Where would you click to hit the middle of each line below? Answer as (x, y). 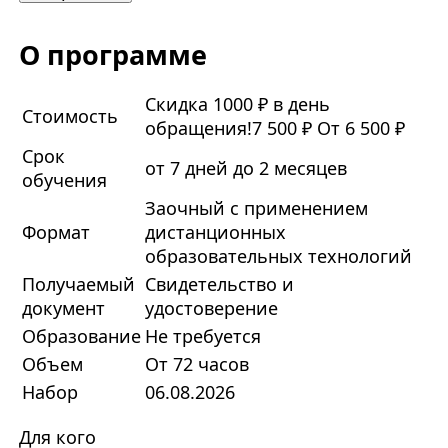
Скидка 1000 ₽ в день (237, 104)
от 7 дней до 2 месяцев (245, 168)
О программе (112, 54)
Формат (55, 232)
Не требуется (202, 336)
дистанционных (215, 232)
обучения (64, 180)
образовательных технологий (278, 256)
